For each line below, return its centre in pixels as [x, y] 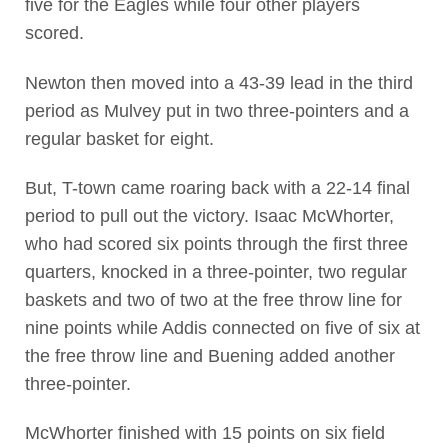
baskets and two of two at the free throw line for [213, 299]
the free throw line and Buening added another [209, 355]
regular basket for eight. [119, 138]
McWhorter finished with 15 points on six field [204, 433]
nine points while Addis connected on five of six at [222, 327]
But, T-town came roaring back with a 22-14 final [217, 187]
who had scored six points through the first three [216, 243]
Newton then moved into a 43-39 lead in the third [218, 82]
